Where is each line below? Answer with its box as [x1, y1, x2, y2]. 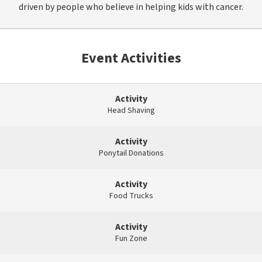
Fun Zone [115, 232, 147, 244]
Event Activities [81, 47, 181, 68]
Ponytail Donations [98, 147, 164, 159]
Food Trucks [109, 189, 153, 202]
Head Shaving [107, 104, 155, 116]
